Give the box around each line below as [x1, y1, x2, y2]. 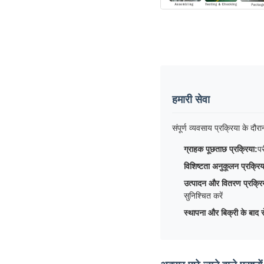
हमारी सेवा [172, 93, 210, 105]
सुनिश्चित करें [184, 190, 223, 200]
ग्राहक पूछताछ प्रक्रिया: [184, 144, 258, 154]
